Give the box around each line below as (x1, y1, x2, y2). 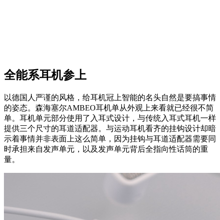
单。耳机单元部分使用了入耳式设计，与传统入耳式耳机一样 (4, 114, 216, 123)
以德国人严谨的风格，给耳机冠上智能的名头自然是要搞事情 (4, 93, 216, 102)
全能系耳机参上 (4, 69, 86, 82)
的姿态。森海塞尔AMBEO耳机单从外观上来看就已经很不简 (4, 104, 214, 112)
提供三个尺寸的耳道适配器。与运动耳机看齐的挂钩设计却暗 (4, 124, 216, 133)
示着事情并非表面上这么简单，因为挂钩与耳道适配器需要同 (4, 135, 216, 143)
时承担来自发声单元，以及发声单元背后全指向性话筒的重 (4, 145, 208, 154)
